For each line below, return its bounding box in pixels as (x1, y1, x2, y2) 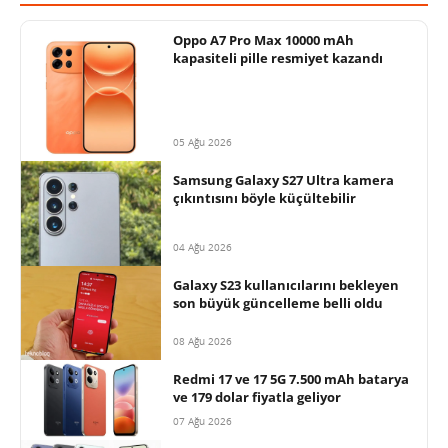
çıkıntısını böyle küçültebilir (173, 189, 356, 208)
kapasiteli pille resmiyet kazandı (173, 49, 383, 68)
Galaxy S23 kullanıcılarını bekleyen (173, 276, 399, 295)
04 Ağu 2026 (173, 240, 232, 255)
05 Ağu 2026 (173, 135, 232, 150)
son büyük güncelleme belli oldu (173, 294, 383, 313)
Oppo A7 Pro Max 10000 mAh (173, 31, 354, 50)
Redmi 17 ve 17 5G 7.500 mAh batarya (173, 369, 409, 388)
